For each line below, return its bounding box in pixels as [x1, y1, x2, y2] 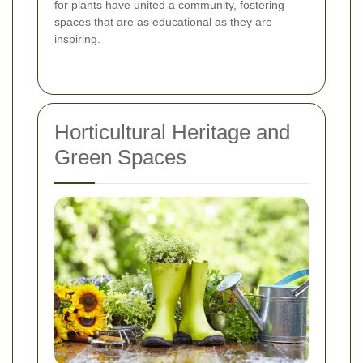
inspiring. [54, 32, 100, 46]
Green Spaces [54, 145, 186, 170]
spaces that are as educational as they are [54, 15, 272, 29]
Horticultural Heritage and [54, 120, 290, 145]
